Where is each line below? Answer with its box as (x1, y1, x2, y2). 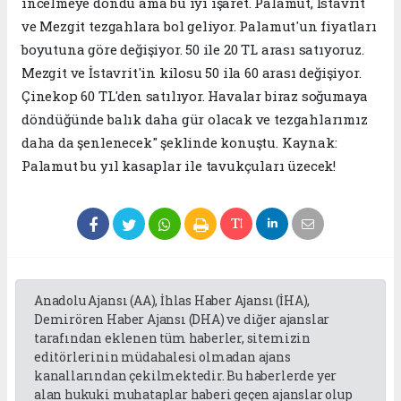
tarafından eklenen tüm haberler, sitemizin (34, 328, 311, 346)
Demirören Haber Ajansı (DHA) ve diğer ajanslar (34, 310, 330, 328)
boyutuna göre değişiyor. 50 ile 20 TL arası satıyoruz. (21, 39, 364, 58)
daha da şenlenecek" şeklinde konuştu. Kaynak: (21, 132, 337, 151)
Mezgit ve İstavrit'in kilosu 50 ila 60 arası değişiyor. (21, 63, 362, 81)
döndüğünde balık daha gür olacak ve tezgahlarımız (21, 109, 368, 128)
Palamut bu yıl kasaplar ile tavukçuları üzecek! (21, 156, 336, 175)
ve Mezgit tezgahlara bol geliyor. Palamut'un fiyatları (21, 16, 377, 35)
